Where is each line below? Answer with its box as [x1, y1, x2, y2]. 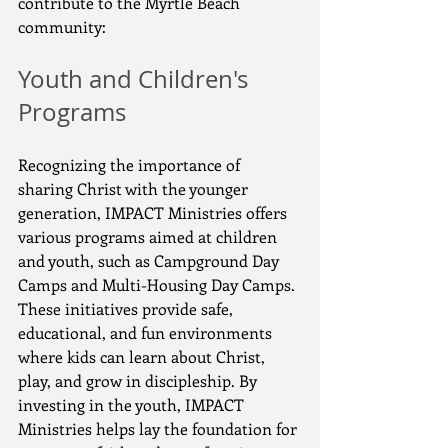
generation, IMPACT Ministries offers [18, 202, 291, 223]
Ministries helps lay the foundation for [18, 418, 301, 439]
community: [18, 16, 106, 37]
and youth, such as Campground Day [18, 250, 283, 271]
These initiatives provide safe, [18, 298, 237, 319]
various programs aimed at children [18, 226, 281, 247]
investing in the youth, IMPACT [18, 394, 248, 415]
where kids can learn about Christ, [18, 346, 269, 367]
